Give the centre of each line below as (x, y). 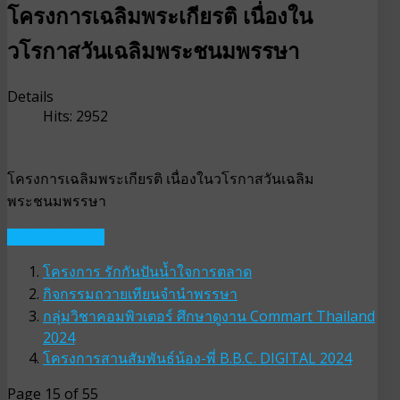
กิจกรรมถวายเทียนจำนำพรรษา (140, 294)
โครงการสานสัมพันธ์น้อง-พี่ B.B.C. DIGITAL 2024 (197, 358)
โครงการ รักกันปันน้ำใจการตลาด (147, 272)
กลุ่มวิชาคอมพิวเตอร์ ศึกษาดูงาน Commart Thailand (209, 317)
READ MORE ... (56, 237)
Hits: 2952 (75, 117)
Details (30, 97)
